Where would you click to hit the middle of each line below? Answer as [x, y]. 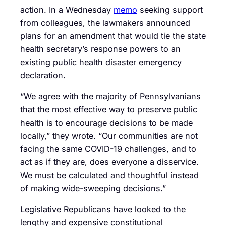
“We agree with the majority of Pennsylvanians [110, 97]
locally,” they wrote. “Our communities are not [109, 136]
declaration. [43, 75]
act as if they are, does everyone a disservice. [109, 162]
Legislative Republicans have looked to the [103, 210]
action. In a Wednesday [67, 9]
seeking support [170, 9]
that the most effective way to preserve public [109, 110]
